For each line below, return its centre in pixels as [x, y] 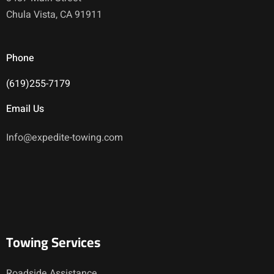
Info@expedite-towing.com [65, 137]
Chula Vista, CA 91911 [54, 14]
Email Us [25, 109]
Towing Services [53, 242]
